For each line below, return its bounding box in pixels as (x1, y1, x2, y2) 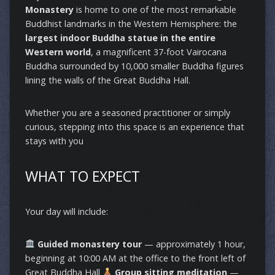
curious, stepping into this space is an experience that (25, 121, 244, 133)
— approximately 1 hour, (142, 238, 246, 250)
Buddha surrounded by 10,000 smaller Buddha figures (25, 60, 244, 72)
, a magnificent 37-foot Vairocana (90, 46, 227, 58)
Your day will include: (25, 206, 108, 217)
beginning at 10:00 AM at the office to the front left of (25, 252, 246, 264)
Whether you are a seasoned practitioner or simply (25, 107, 230, 118)
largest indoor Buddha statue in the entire (25, 32, 215, 44)
